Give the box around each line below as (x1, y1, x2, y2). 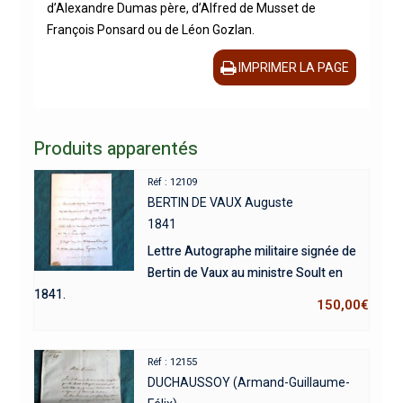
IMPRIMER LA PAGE (238, 59, 350, 75)
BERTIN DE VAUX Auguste (148, 194, 294, 210)
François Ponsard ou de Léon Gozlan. (46, 22, 255, 37)
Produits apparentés (32, 135, 198, 162)
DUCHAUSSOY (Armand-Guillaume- (148, 374, 351, 390)
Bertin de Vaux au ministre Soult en (148, 263, 344, 282)
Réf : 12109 (148, 175, 198, 188)
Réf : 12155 (148, 355, 198, 368)
